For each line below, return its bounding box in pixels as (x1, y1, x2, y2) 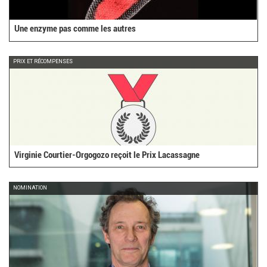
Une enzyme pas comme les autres (14, 23, 136, 35)
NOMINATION (13, 184, 48, 191)
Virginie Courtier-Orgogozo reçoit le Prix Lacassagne (14, 149, 200, 160)
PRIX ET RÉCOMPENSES (13, 58, 73, 65)
